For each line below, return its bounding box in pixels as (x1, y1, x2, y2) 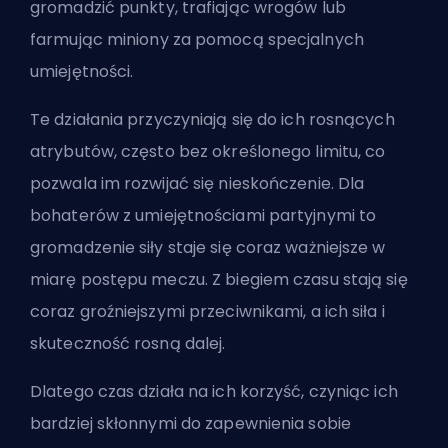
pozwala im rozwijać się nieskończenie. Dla (30, 171, 365, 195)
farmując (30, 27, 103, 51)
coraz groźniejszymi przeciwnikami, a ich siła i (30, 299, 385, 323)
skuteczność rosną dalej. (30, 331, 230, 355)
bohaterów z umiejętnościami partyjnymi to (30, 203, 377, 227)
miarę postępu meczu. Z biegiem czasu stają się (30, 267, 408, 291)
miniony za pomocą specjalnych (102, 27, 364, 51)
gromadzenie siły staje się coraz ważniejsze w (30, 235, 386, 259)
